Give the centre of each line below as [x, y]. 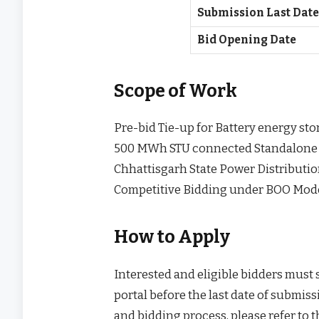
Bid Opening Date [247, 40]
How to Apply [172, 237]
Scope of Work [176, 91]
